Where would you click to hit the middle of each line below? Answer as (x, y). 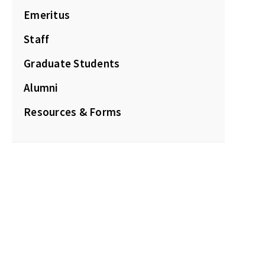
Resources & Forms (73, 112)
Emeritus (47, 15)
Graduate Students (72, 63)
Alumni (41, 88)
